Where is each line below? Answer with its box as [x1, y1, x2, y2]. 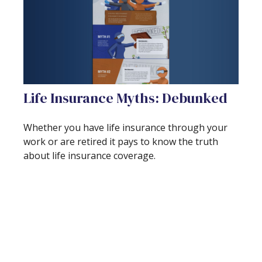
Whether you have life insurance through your [23, 120, 227, 134]
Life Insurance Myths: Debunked [23, 88, 227, 108]
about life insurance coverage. [23, 149, 156, 162]
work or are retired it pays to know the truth [23, 135, 218, 148]
